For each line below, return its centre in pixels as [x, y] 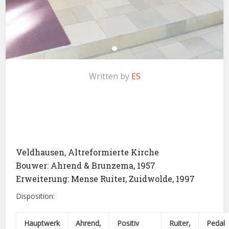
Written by [110, 76]
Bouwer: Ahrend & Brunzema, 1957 [86, 165]
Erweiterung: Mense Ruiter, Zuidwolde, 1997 [106, 178]
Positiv [129, 223]
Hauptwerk [42, 223]
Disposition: [36, 196]
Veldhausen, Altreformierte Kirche [88, 152]
